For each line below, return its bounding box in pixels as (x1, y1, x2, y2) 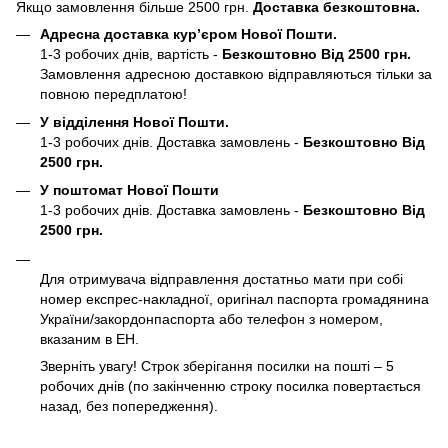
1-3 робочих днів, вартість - (40, 45, 222, 62)
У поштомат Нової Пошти (40, 182, 219, 199)
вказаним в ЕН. (40, 330, 139, 347)
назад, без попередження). (40, 397, 218, 414)
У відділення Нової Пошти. (40, 113, 229, 130)
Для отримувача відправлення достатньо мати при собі (40, 270, 403, 287)
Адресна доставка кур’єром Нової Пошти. (40, 25, 337, 42)
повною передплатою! (40, 85, 187, 102)
